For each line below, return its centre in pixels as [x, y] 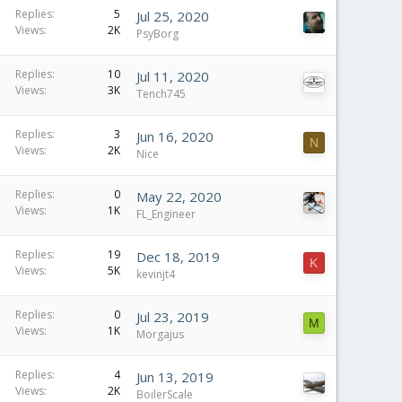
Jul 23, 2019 [173, 317]
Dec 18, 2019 [178, 257]
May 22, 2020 [179, 197]
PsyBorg [157, 34]
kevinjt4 [156, 274]
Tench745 [161, 94]
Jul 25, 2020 [173, 16]
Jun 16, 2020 [175, 136]
